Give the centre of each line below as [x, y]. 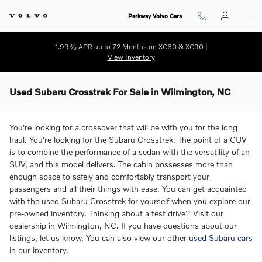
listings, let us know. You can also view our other [99, 238]
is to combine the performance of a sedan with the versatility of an [130, 152]
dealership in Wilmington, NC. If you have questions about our [123, 225]
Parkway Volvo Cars [155, 16]
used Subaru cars [221, 238]
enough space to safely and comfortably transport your [109, 176]
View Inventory [131, 57]
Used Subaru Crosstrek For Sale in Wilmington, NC [120, 92]
